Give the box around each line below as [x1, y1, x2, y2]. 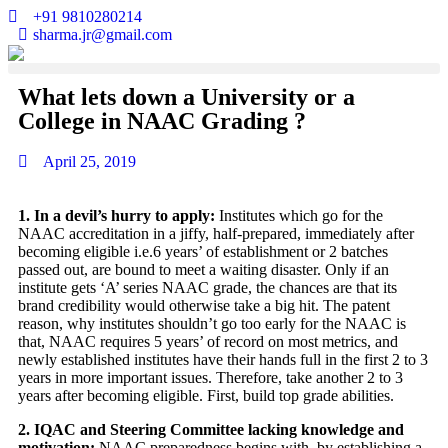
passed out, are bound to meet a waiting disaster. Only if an [18, 261, 389, 279]
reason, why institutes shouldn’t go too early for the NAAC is [18, 315, 406, 333]
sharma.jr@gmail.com [33, 26, 172, 43]
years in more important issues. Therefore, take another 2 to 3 [18, 369, 403, 387]
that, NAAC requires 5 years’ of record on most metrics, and [18, 333, 398, 351]
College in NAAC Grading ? [18, 108, 306, 135]
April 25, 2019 [43, 153, 136, 171]
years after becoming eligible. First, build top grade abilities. [18, 387, 394, 405]
